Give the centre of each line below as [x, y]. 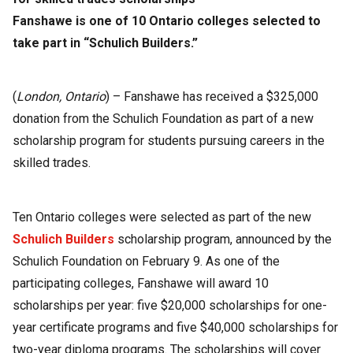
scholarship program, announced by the [223, 240]
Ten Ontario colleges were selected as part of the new [162, 217]
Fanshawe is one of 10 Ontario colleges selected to [167, 20]
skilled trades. [52, 163]
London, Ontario [61, 97]
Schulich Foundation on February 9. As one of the [146, 262]
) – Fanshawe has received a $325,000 [212, 97]
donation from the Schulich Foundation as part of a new [163, 119]
